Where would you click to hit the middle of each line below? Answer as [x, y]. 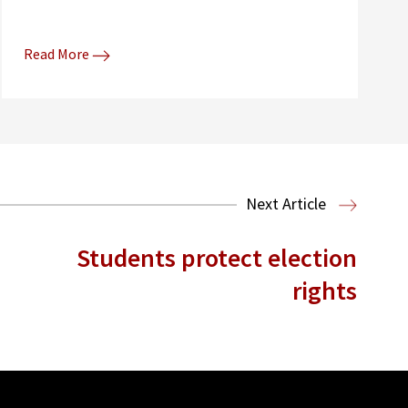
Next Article [288, 203]
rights [325, 290]
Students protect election [217, 257]
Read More [56, 54]
